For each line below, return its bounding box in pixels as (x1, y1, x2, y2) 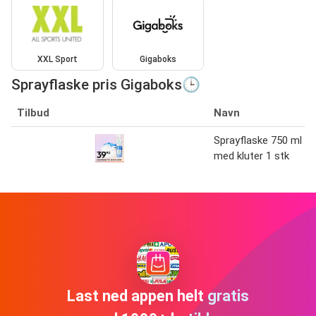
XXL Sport (37, 54, 78, 65)
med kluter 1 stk (214, 150, 289, 163)
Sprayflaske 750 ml (214, 134, 302, 147)
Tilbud (17, 107, 49, 120)
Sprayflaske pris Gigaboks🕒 (11, 76, 200, 94)
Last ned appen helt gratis (67, 286, 249, 305)
